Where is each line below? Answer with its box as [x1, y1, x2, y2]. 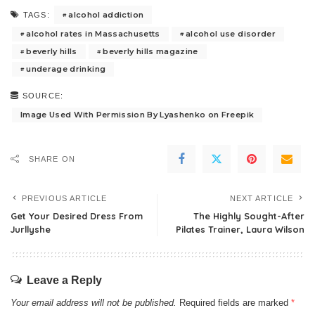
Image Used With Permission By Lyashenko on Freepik [20, 110, 255, 120]
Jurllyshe [11, 224, 51, 236]
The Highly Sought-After [193, 210, 304, 222]
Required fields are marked [179, 297, 291, 309]
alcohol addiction [68, 9, 144, 20]
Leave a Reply [27, 274, 102, 287]
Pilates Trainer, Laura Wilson [176, 224, 304, 236]
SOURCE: [22, 91, 63, 101]
